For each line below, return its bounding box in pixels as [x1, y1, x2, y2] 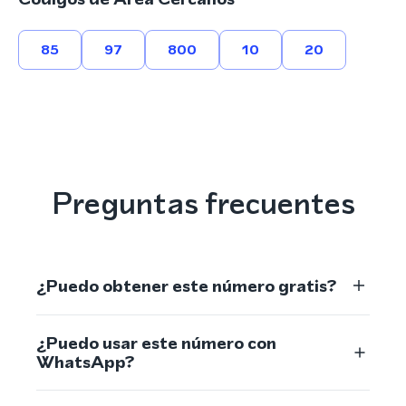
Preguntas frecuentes [51, 181, 355, 225]
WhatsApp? [36, 350, 134, 374]
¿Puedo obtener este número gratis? [36, 273, 336, 298]
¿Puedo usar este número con [36, 331, 276, 355]
